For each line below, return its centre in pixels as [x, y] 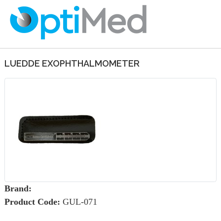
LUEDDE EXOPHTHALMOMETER [72, 63]
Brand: [18, 188]
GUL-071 [80, 202]
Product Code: [32, 202]
